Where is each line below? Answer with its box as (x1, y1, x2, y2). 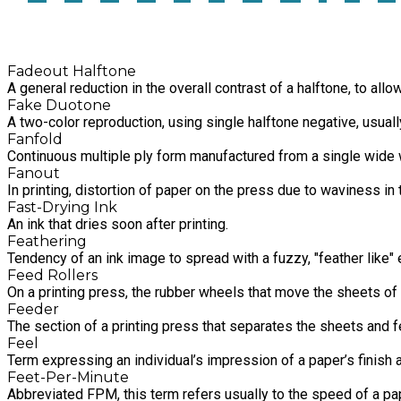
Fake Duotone (7, 97, 111, 115)
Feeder (7, 301, 59, 319)
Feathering (7, 233, 87, 251)
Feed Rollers (7, 267, 98, 285)
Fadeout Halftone (7, 63, 136, 81)
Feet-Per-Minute (7, 369, 129, 387)
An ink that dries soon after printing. (7, 216, 228, 234)
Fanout (7, 165, 60, 183)
